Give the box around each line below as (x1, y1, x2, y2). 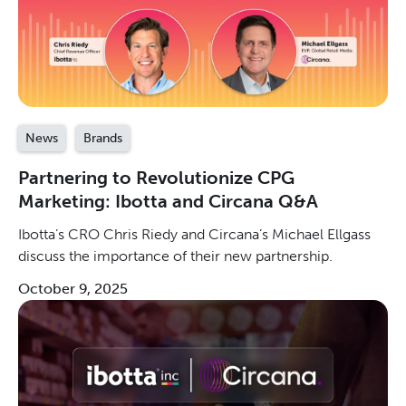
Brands (83, 130, 122, 147)
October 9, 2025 (18, 280, 128, 298)
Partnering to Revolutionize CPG (18, 167, 295, 189)
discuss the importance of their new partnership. (18, 247, 333, 266)
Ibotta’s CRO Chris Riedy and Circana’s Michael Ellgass (18, 226, 371, 244)
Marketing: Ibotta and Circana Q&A (18, 190, 318, 213)
